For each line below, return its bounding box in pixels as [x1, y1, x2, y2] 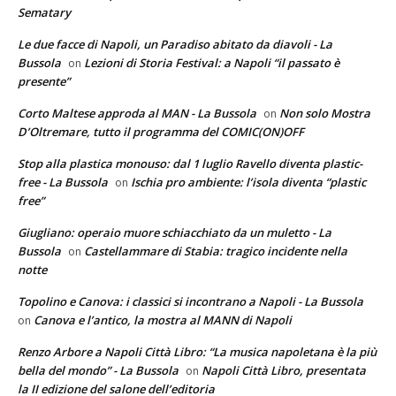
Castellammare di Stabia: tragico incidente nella [84, 243, 347, 260]
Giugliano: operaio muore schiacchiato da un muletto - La [18, 225, 331, 241]
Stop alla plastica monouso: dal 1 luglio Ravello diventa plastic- [18, 156, 362, 172]
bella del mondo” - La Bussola [18, 362, 179, 379]
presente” [18, 73, 70, 90]
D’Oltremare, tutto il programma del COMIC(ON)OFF [18, 124, 304, 141]
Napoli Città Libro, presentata [202, 362, 366, 379]
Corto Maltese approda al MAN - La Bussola [18, 105, 256, 122]
